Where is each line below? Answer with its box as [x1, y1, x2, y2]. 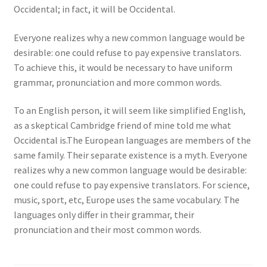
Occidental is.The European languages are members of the [13, 134, 251, 147]
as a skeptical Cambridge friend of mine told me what [13, 119, 231, 132]
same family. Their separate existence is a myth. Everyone [13, 149, 247, 162]
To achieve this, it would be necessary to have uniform [13, 61, 232, 73]
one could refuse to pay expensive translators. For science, [13, 179, 250, 191]
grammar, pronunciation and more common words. [13, 76, 222, 88]
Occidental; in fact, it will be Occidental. [13, 2, 175, 15]
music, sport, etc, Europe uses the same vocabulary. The [13, 194, 240, 206]
